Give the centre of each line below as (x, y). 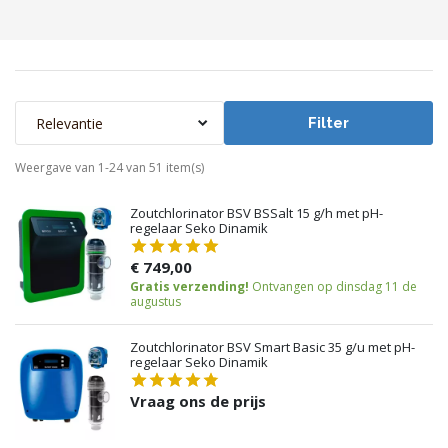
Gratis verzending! (189, 286)
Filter (328, 123)
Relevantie (69, 123)
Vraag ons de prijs (198, 401)
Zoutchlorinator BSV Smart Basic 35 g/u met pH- (272, 347)
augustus (155, 301)
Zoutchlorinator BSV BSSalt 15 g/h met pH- (256, 213)
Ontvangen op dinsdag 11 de (334, 286)
